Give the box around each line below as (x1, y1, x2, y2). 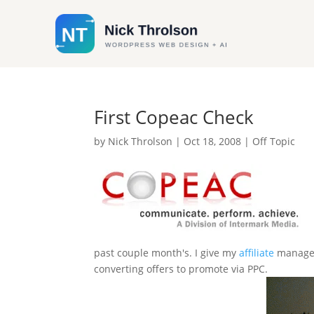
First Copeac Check (94, 104, 254, 130)
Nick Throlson (108, 135, 173, 148)
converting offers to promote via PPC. (94, 262, 268, 275)
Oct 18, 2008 (184, 135, 242, 148)
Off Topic (252, 135, 296, 148)
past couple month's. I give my (94, 246, 240, 259)
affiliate (239, 246, 275, 259)
